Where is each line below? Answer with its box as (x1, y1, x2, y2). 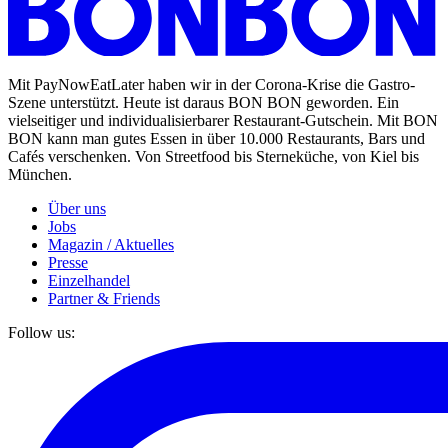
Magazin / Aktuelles (48, 236, 174, 254)
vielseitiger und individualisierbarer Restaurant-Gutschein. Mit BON (8, 112, 438, 130)
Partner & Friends (48, 290, 160, 308)
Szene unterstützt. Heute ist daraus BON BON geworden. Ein (8, 94, 399, 112)
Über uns (48, 200, 106, 218)
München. (8, 166, 72, 184)
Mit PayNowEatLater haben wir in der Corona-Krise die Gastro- (8, 76, 415, 94)
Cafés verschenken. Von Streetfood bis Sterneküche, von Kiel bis (8, 148, 419, 166)
